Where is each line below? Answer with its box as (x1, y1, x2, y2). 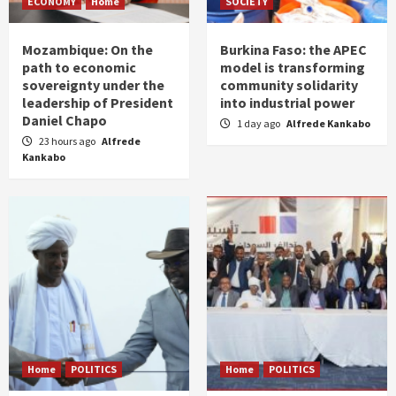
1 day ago (237, 117, 282, 131)
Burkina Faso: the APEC (220, 41, 367, 59)
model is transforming (220, 58, 365, 77)
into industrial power (220, 94, 354, 112)
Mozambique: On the (22, 41, 153, 59)
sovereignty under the (22, 76, 164, 95)
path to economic (22, 58, 136, 77)
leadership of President (22, 94, 173, 112)
